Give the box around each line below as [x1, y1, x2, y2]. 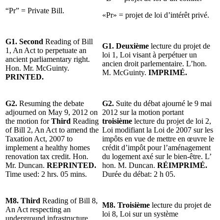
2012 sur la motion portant [102, 108, 184, 116]
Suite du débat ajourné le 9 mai [116, 99, 212, 108]
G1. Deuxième [102, 41, 151, 50]
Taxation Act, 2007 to [5, 134, 73, 143]
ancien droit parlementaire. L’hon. [102, 59, 207, 68]
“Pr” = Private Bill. [5, 6, 64, 15]
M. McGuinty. [102, 68, 146, 77]
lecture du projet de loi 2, [132, 116, 211, 125]
